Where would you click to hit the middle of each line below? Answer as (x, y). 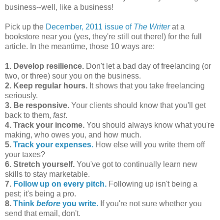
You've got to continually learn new (136, 164)
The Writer (152, 27)
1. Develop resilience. (44, 66)
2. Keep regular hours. (46, 85)
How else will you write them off (149, 144)
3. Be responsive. (37, 105)
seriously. (21, 95)
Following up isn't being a (152, 184)
